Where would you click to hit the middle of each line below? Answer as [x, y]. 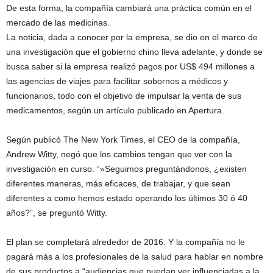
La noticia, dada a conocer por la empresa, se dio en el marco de [132, 37]
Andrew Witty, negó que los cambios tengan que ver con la [119, 154]
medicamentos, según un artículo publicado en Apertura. [115, 110]
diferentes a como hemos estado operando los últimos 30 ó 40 [127, 198]
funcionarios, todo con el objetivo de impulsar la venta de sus [124, 96]
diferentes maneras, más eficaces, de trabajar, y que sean [118, 183]
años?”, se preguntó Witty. [57, 213]
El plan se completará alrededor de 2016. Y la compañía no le [126, 242]
